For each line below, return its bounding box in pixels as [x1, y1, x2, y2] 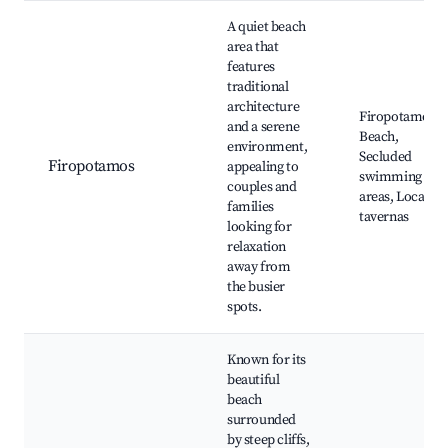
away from [227, 258, 291, 277]
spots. [227, 298, 262, 317]
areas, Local [359, 188, 429, 207]
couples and [227, 178, 297, 197]
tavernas [359, 208, 409, 227]
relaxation [227, 238, 286, 257]
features [227, 58, 275, 77]
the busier [227, 278, 285, 297]
